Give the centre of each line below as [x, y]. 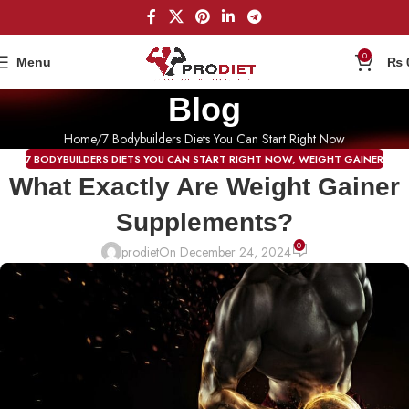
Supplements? [204, 223]
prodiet [140, 252]
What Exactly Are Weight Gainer [204, 187]
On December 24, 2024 [225, 252]
